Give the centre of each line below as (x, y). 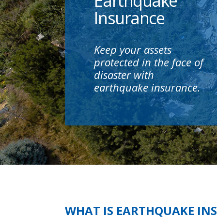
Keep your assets (133, 50)
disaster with (124, 75)
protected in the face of (149, 62)
